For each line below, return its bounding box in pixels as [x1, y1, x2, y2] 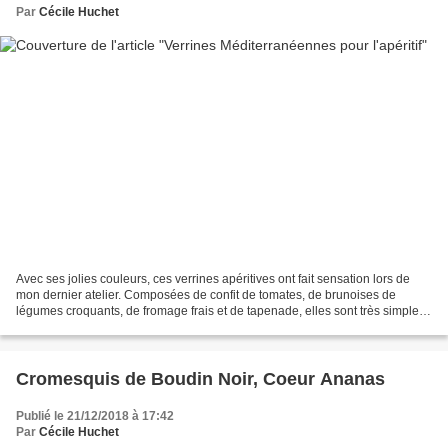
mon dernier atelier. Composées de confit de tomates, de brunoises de [16, 288, 396, 303]
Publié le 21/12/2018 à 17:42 [16, 409, 174, 424]
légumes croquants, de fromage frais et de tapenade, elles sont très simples [16, 304, 425, 319]
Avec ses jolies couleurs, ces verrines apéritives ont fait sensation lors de [16, 272, 410, 287]
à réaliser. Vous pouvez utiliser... [16, 320, 189, 335]
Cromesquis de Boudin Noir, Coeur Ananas [16, 369, 385, 390]
